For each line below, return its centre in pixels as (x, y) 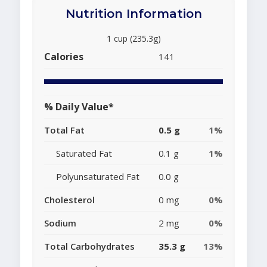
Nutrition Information (133, 14)
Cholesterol (69, 200)
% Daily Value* (79, 107)
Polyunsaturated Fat (98, 177)
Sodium (60, 223)
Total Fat (64, 130)
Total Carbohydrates (89, 246)
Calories (64, 57)
